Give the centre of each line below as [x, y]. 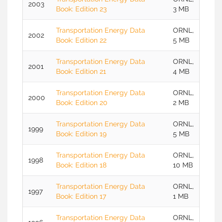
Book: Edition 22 [81, 40]
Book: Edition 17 [81, 196]
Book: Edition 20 [82, 103]
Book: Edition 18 [81, 165]
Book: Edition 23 [81, 9]
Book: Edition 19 [81, 134]
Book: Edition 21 [81, 71]
